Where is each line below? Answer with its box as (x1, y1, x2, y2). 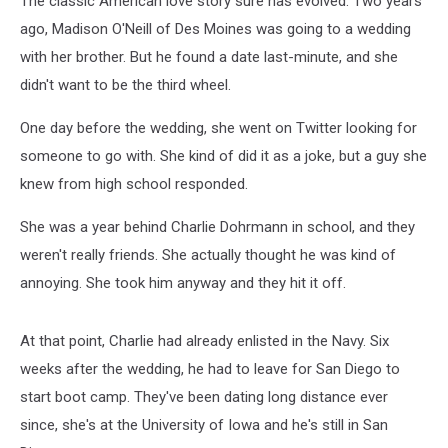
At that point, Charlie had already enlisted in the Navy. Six (20, 332, 389, 350)
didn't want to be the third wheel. (20, 76, 231, 94)
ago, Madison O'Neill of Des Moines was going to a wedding (20, 20, 411, 38)
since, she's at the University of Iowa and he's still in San (20, 416, 388, 434)
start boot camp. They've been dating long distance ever (20, 388, 388, 406)
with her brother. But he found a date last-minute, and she (20, 48, 398, 66)
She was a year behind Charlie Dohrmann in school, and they (20, 218, 415, 236)
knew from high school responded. (20, 175, 248, 193)
